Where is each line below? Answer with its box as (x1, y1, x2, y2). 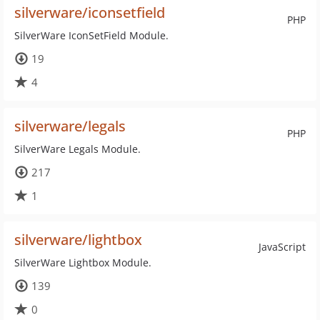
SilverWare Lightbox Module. (14, 256, 151, 269)
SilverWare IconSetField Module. (14, 29, 169, 42)
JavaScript (259, 240, 306, 254)
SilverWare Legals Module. (14, 142, 141, 156)
